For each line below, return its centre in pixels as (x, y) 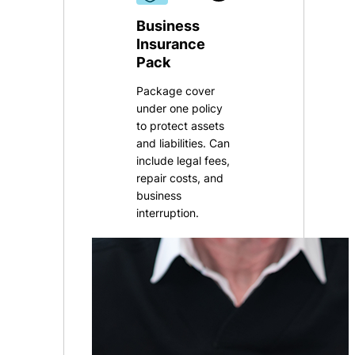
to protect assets (181, 126)
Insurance (171, 44)
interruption (166, 213)
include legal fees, (183, 161)
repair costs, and (180, 178)
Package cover (176, 91)
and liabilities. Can (183, 143)
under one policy (180, 109)
